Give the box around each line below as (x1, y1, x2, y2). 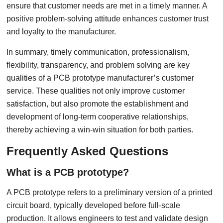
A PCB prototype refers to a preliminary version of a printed (6, 188, 213, 197)
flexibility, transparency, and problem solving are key (6, 61, 190, 69)
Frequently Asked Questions (6, 144, 169, 158)
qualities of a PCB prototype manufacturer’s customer (6, 74, 195, 82)
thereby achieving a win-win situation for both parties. (6, 125, 194, 134)
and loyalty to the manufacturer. (6, 27, 116, 36)
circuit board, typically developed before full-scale (6, 201, 181, 210)
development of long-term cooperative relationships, (6, 112, 189, 121)
